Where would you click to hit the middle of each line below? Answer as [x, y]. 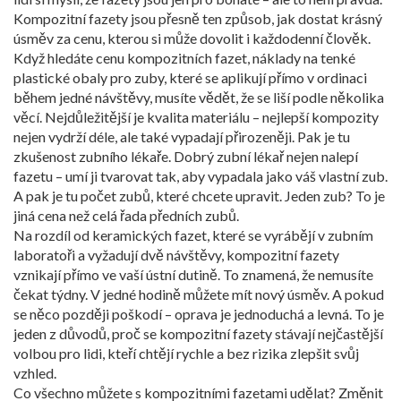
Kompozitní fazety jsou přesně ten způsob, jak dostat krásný [198, 18]
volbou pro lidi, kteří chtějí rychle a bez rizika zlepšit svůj [186, 353]
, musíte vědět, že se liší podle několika [267, 97]
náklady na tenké [304, 58]
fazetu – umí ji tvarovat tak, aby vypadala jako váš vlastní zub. [200, 176]
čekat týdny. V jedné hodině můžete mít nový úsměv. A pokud [199, 294]
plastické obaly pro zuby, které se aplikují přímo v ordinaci [190, 77]
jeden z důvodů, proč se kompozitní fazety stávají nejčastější [198, 333]
